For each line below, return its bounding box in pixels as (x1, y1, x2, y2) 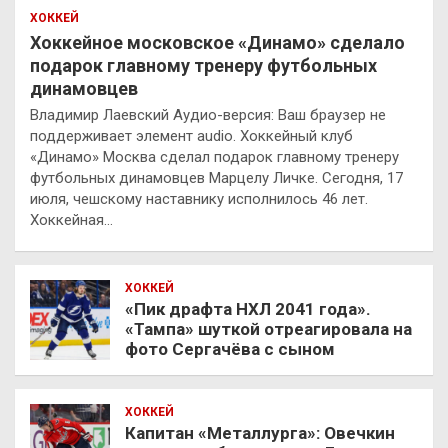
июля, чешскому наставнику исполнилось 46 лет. (30, 189, 368, 208)
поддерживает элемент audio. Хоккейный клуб (30, 126, 353, 145)
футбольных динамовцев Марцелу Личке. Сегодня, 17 (30, 168, 403, 187)
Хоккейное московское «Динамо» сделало (30, 31, 405, 53)
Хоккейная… (30, 210, 113, 229)
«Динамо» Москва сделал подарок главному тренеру (30, 147, 399, 166)
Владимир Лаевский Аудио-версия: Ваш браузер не (30, 105, 386, 124)
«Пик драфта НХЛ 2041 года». (125, 298, 371, 319)
